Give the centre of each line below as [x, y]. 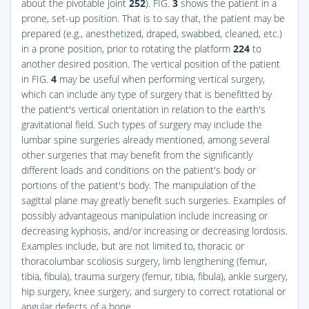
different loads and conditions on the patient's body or [139, 170]
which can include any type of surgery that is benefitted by [147, 94]
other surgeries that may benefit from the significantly [137, 154]
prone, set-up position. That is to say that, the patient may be [153, 18]
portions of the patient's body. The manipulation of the [139, 185]
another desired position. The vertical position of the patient [151, 63]
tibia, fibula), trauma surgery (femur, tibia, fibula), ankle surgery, [154, 276]
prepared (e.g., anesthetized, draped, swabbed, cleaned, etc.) [152, 33]
